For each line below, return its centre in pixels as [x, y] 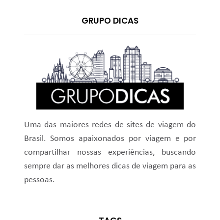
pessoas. [39, 180]
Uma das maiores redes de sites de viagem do [110, 125]
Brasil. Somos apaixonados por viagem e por [110, 138]
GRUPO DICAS [110, 20]
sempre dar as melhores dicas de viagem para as [110, 166]
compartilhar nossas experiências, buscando [110, 152]
